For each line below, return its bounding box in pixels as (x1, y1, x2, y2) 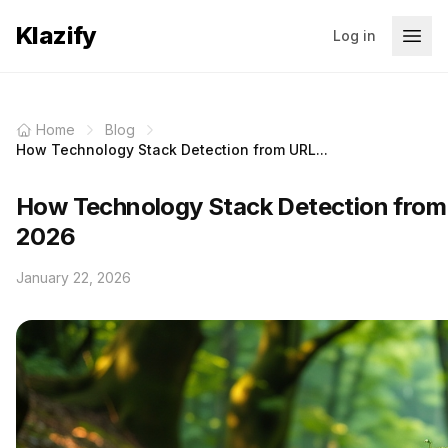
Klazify (16, 21, 97, 50)
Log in (333, 27, 376, 44)
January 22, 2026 (16, 269, 131, 286)
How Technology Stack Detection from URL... (16, 141, 328, 158)
